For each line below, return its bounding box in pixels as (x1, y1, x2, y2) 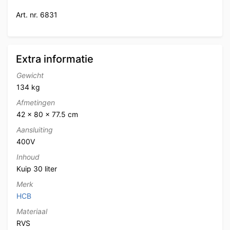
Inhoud (16, 152, 40, 161)
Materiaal (16, 206, 47, 216)
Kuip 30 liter (16, 164, 57, 173)
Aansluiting (16, 125, 53, 134)
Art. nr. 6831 (16, 10, 57, 19)
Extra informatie (16, 52, 93, 65)
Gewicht (16, 70, 44, 80)
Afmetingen (16, 98, 55, 107)
